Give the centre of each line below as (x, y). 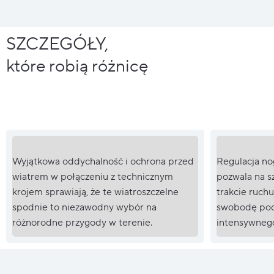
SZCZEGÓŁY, (57, 44)
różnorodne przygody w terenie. (82, 222)
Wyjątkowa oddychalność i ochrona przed (103, 161)
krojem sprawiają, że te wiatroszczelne (95, 192)
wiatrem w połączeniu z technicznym (93, 176)
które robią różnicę (77, 66)
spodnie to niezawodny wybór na (84, 207)
